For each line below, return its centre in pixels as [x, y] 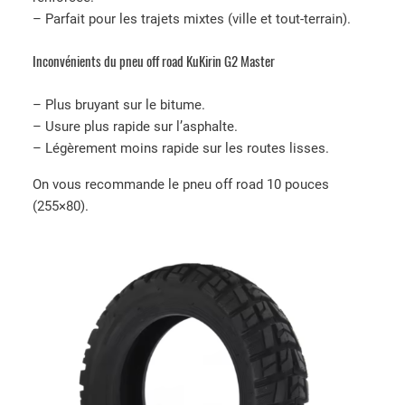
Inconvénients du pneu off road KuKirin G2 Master [154, 61]
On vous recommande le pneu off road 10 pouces [181, 184]
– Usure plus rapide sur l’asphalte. [135, 127]
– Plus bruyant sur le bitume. [119, 105]
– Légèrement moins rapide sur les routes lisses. [181, 149]
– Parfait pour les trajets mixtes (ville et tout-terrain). [192, 19]
